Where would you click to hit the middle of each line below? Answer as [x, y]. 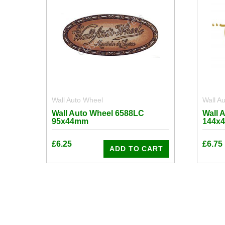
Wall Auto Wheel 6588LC [98, 113]
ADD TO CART [136, 149]
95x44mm [70, 121]
